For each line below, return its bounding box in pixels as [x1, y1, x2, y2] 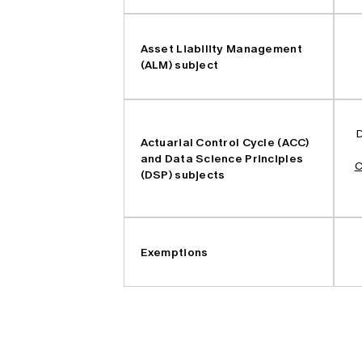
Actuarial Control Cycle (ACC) [140, 133, 309, 150]
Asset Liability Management [140, 40, 302, 57]
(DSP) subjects [140, 166, 225, 183]
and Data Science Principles [140, 149, 304, 166]
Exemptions [140, 243, 208, 260]
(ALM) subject [140, 56, 219, 73]
